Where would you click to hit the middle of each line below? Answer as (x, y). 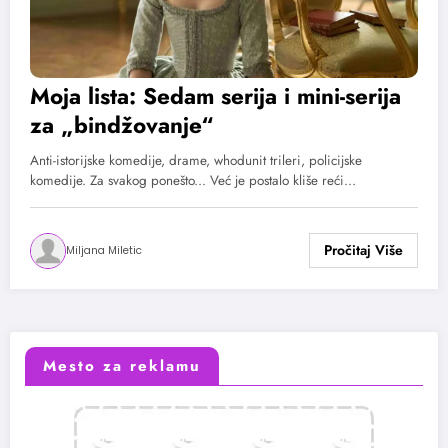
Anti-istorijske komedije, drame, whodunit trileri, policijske (196, 160)
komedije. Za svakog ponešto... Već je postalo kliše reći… (193, 180)
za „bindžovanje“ (122, 124)
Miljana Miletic (104, 250)
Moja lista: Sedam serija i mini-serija (215, 95)
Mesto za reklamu (122, 366)
